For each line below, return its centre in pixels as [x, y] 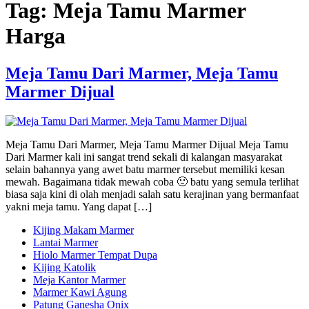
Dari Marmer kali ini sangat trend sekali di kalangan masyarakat [144, 157]
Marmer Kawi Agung [80, 292]
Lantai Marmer [66, 242]
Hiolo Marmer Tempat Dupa [95, 255]
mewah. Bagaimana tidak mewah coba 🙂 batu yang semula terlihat [152, 181]
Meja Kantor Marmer [79, 279]
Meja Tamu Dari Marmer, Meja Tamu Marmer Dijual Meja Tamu [147, 144]
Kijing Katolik [64, 267]
